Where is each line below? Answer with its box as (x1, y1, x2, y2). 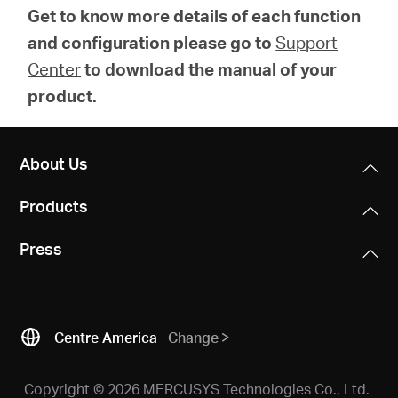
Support (275, 31, 338, 54)
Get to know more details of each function (28, 4, 362, 28)
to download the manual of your (84, 58, 338, 81)
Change (168, 328, 219, 347)
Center (28, 58, 82, 81)
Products (20, 195, 89, 216)
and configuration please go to (28, 31, 273, 54)
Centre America (54, 328, 158, 347)
